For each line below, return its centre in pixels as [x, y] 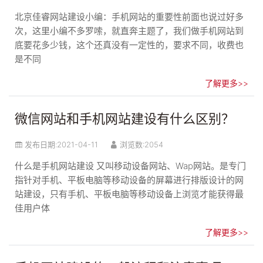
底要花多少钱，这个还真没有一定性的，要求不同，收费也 [129, 45]
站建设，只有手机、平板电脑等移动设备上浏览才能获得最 [129, 194]
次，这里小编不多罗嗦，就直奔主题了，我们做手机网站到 [129, 31]
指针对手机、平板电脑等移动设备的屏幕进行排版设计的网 [129, 180]
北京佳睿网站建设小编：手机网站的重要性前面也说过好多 [129, 16]
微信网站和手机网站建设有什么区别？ [124, 119]
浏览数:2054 [141, 144]
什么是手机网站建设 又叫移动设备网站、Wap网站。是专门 [130, 166]
